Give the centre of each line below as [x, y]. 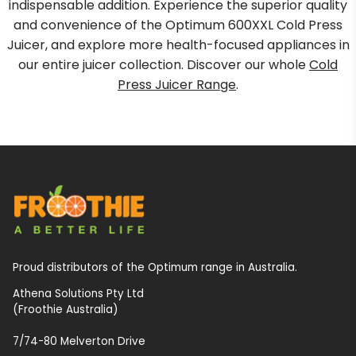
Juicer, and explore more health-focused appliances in [178, 45]
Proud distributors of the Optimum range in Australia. [155, 267]
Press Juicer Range [177, 85]
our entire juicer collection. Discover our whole [164, 65]
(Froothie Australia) [65, 310]
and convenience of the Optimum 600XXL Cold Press [178, 25]
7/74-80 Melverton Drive [79, 342]
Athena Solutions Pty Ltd [78, 294]
